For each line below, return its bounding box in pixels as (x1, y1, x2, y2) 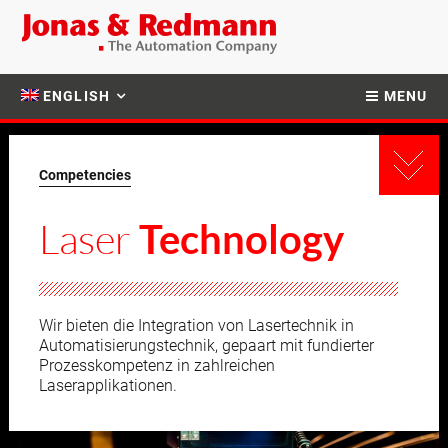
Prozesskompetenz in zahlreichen (39, 356, 276, 375)
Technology (139, 215, 345, 263)
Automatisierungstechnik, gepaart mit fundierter (39, 336, 375, 355)
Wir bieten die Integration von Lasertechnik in (39, 316, 355, 335)
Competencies (39, 167, 132, 184)
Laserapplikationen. (39, 376, 178, 395)
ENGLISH (43, 88, 110, 104)
